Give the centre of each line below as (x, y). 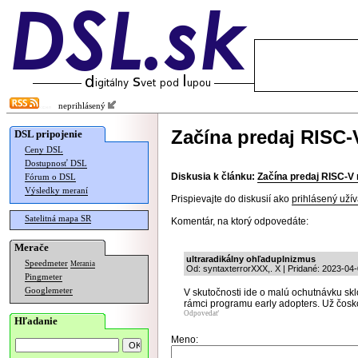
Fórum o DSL (50, 177)
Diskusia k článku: (213, 177)
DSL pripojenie (48, 134)
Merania (83, 264)
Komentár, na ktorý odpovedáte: (240, 221)
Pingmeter (44, 277)
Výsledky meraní (56, 191)
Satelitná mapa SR (58, 219)
